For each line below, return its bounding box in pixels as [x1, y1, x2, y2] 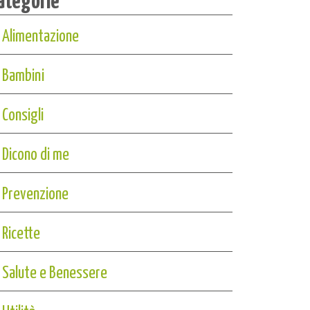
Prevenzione [1, 182, 69, 203]
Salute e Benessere [1, 261, 107, 282]
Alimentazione [1, 24, 79, 45]
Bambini [1, 64, 44, 84]
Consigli [1, 103, 44, 124]
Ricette [1, 221, 40, 242]
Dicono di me [1, 143, 69, 163]
